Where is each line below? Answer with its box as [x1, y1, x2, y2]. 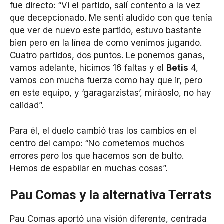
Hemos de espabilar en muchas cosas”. [10, 163, 167, 173]
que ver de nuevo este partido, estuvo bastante [10, 25, 201, 36]
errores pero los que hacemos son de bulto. [10, 150, 184, 161]
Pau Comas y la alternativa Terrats [10, 187, 212, 203]
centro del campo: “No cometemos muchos [10, 138, 184, 148]
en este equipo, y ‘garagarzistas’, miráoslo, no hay [10, 88, 211, 98]
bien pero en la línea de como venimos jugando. [10, 38, 202, 48]
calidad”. [10, 100, 43, 111]
